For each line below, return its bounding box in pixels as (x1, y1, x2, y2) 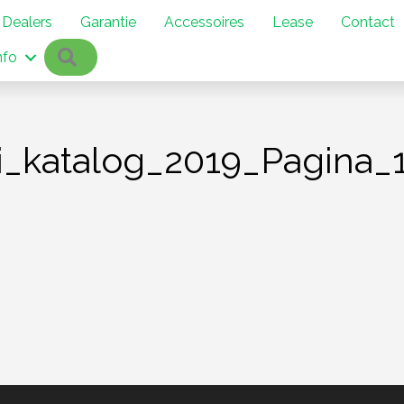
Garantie (80, 14, 136, 32)
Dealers (2, 14, 52, 32)
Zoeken (83, 47, 133, 65)
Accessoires (164, 14, 244, 32)
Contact (341, 14, 395, 32)
